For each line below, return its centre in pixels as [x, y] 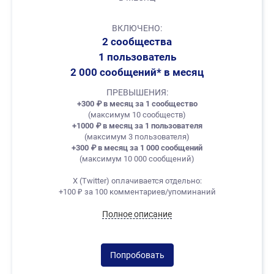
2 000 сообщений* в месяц [137, 72]
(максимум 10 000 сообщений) [137, 159]
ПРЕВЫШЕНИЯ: [137, 93]
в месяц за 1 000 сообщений [149, 148]
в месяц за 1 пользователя [151, 126]
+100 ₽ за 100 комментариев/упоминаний [137, 192]
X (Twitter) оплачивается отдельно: [137, 181]
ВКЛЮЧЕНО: [137, 28]
